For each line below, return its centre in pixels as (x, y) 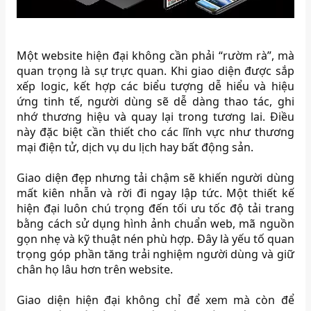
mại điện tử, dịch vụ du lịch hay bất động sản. (135, 147)
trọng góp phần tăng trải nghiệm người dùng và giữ (155, 254)
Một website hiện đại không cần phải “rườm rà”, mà (155, 55)
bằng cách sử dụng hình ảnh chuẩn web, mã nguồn (155, 223)
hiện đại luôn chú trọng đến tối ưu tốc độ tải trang (155, 208)
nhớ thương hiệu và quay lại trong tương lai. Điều (155, 116)
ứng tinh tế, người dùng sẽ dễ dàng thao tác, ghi (155, 101)
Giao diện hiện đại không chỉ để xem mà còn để (155, 300)
